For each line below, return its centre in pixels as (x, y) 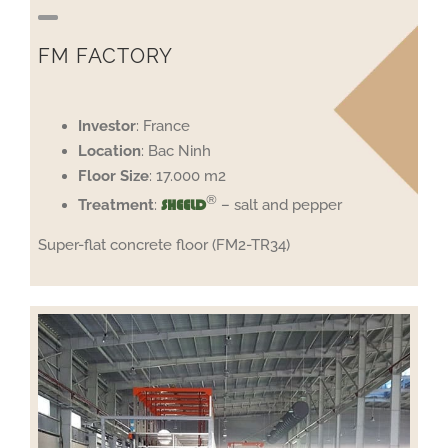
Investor (107, 125)
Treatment (116, 204)
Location (110, 150)
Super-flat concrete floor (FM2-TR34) (164, 244)
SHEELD (184, 204)
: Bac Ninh (176, 150)
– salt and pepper (280, 204)
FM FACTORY (106, 56)
